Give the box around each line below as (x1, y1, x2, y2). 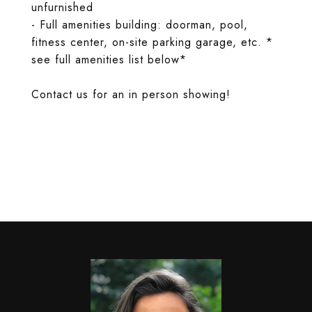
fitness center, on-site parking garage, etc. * (31, 34, 273, 50)
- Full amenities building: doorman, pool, (31, 17, 248, 33)
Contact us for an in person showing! (31, 86, 231, 102)
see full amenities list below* (31, 52, 187, 68)
